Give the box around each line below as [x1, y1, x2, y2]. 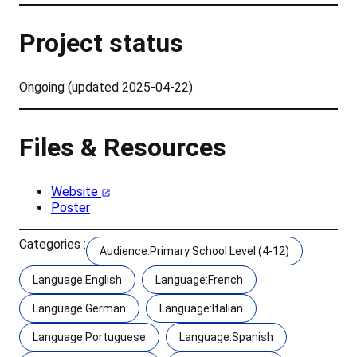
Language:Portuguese [33, 331, 146, 344]
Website [51, 184, 101, 200]
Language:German [33, 302, 126, 316]
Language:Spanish [179, 331, 273, 344]
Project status [19, 27, 183, 58]
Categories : [19, 237, 86, 253]
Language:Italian [159, 302, 243, 316]
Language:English [33, 273, 122, 287]
